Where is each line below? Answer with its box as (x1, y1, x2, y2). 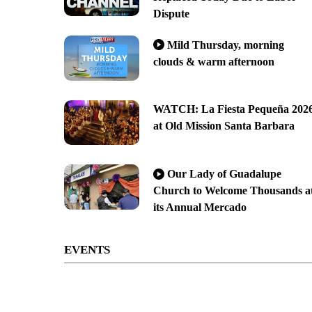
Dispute (153, 7, 189, 19)
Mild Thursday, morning (166, 38, 284, 51)
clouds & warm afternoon (153, 55, 274, 68)
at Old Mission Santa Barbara (153, 120, 295, 132)
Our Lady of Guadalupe (166, 168, 281, 180)
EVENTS (64, 243, 110, 257)
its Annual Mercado (153, 201, 247, 214)
